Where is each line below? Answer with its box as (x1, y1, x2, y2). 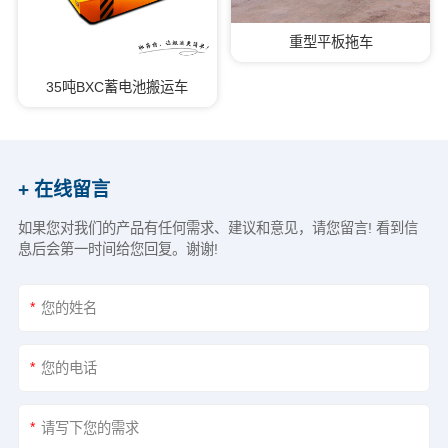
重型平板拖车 (288, 34, 373, 51)
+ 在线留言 (17, 178, 110, 200)
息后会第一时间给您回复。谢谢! (17, 241, 218, 258)
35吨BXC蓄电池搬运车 (46, 78, 189, 95)
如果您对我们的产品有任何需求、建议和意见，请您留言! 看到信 (17, 220, 418, 237)
